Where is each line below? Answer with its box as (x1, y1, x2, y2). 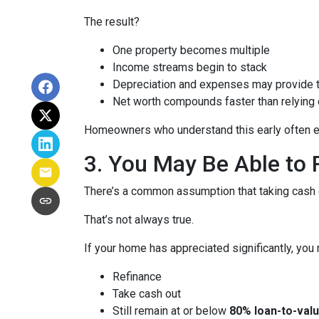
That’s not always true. (84, 213, 194, 227)
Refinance (113, 270, 162, 284)
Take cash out (113, 287, 181, 301)
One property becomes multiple (113, 43, 270, 58)
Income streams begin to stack (113, 61, 267, 75)
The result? (84, 15, 140, 29)
